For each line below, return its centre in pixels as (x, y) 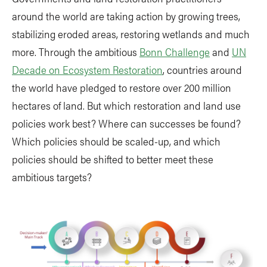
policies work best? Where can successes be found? (126, 123)
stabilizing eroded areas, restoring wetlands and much (131, 34)
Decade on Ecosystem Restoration (87, 69)
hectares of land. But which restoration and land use (126, 105)
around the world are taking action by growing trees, (126, 16)
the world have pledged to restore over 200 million (122, 87)
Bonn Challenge (175, 52)
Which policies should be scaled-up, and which (116, 141)
